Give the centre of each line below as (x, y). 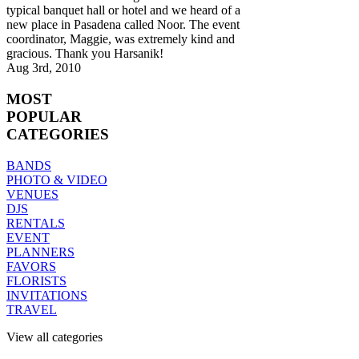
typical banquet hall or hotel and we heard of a (123, 10)
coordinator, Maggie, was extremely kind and (121, 39)
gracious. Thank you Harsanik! (85, 54)
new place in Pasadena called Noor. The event (123, 25)
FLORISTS (36, 280)
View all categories (54, 337)
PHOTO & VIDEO (57, 179)
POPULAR (44, 117)
